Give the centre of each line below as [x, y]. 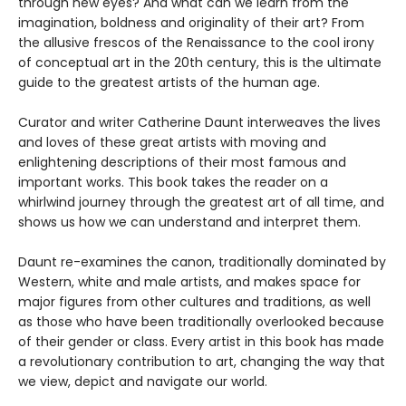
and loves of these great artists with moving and [172, 142]
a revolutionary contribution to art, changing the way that [202, 361]
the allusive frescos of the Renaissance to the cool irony [196, 42]
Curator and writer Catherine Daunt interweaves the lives [199, 122]
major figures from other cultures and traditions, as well [194, 301]
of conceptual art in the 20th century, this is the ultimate [200, 62]
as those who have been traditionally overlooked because [201, 321]
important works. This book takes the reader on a [173, 182]
